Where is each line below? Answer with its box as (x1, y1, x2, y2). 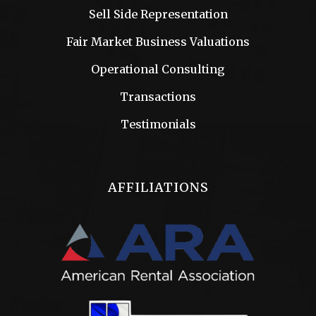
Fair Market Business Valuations (66, 35, 250, 49)
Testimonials (120, 117, 196, 131)
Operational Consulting (91, 62, 225, 76)
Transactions (120, 90, 196, 104)
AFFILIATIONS (107, 179, 209, 195)
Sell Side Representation (88, 7, 228, 21)
